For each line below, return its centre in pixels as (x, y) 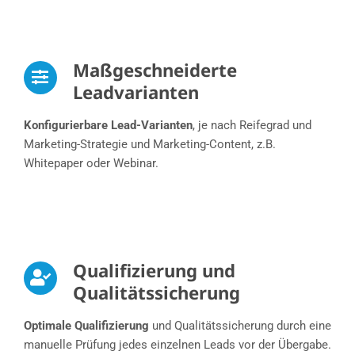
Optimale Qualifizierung (86, 326)
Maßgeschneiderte (155, 71)
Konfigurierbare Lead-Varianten (108, 126)
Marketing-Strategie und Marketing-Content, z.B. (149, 145)
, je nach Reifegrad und (252, 126)
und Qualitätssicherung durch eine (240, 326)
